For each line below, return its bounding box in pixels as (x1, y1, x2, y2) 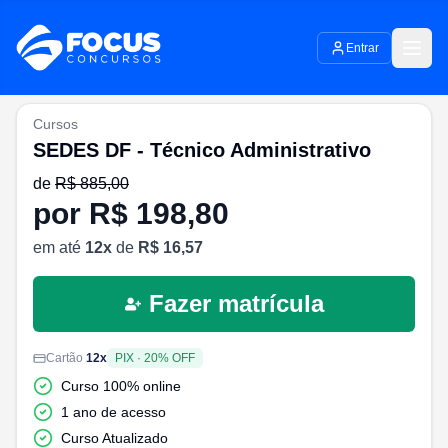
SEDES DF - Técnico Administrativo (33, 139, 371, 161)
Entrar (346, 40, 379, 55)
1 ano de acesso (61, 404, 166, 420)
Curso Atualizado (61, 430, 168, 446)
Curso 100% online (61, 378, 181, 394)
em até (33, 239, 85, 256)
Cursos (33, 116, 78, 132)
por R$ (33, 197, 136, 230)
